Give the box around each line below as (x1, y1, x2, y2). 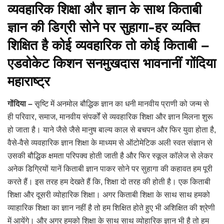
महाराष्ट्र (7, 73, 50, 90)
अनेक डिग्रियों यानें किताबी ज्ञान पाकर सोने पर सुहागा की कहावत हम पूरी (7, 164, 212, 173)
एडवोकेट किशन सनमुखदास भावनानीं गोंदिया (7, 55, 216, 72)
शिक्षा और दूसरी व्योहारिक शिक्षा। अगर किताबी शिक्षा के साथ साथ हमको (7, 190, 210, 199)
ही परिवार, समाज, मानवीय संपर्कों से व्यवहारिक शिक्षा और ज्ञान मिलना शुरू (7, 112, 213, 121)
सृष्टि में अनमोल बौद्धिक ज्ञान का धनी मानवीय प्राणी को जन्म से (32, 99, 209, 108)
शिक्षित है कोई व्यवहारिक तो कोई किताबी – (7, 37, 210, 54)
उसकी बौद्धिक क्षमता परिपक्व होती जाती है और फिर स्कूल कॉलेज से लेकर (7, 151, 213, 160)
